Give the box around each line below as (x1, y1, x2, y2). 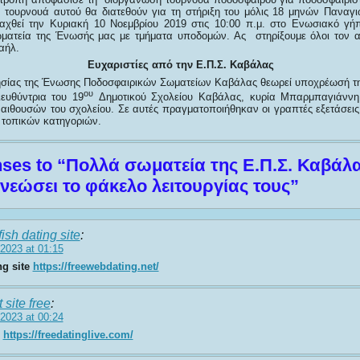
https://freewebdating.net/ (32, 260, 159, 272)
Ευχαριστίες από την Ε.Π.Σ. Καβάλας (87, 59, 274, 72)
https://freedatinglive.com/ (2, 328, 133, 341)
